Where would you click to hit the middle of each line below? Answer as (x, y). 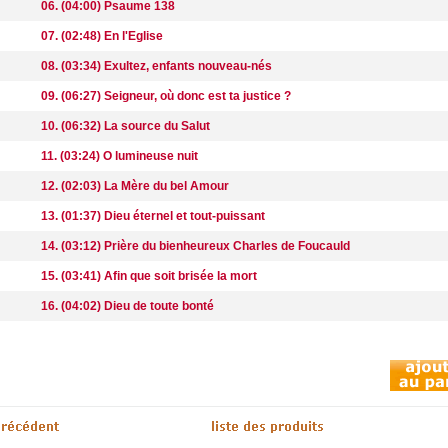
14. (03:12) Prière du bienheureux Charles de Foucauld (195, 246)
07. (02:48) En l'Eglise (102, 36)
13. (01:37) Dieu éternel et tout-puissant (153, 216)
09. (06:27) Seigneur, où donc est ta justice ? (166, 96)
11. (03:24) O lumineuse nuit (119, 156)
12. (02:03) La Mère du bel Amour (135, 186)
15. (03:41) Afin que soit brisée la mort (149, 276)
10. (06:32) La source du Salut (125, 126)
